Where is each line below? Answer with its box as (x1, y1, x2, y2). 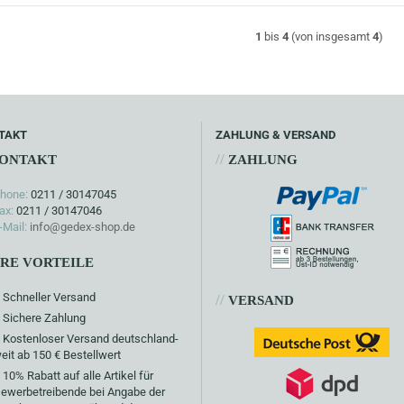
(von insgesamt (289, 30, 372, 43)
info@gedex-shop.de (29, 220, 135, 234)
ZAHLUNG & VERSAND (216, 128, 335, 142)
